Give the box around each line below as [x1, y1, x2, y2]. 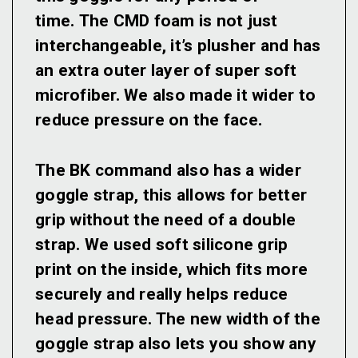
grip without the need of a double [35, 210, 296, 230]
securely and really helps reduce [35, 284, 288, 304]
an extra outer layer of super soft [35, 61, 297, 81]
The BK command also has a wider [35, 161, 301, 181]
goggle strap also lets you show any [35, 334, 316, 354]
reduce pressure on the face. [35, 110, 267, 130]
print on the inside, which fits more [35, 260, 308, 280]
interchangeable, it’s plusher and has [35, 36, 321, 56]
